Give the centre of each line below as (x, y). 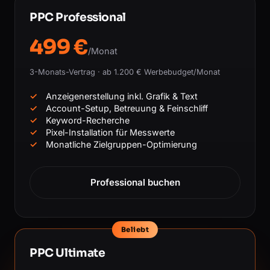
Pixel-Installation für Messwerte (110, 132)
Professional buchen (135, 182)
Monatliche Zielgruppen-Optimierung (121, 144)
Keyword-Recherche (88, 120)
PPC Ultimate (67, 253)
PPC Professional (78, 17)
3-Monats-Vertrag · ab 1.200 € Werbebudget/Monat (125, 72)
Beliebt (135, 229)
